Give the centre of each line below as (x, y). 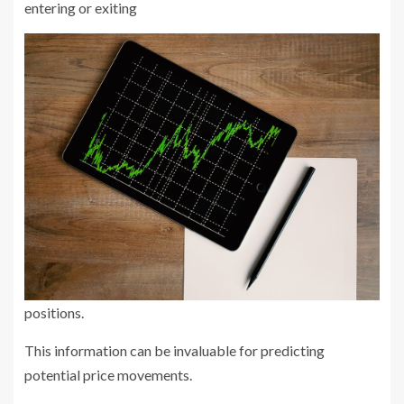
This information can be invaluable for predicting (174, 350)
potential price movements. (108, 374)
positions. (54, 312)
